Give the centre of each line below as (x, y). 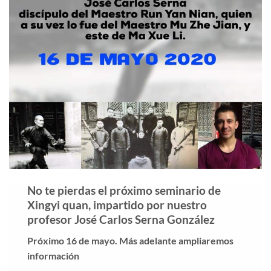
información (53, 255)
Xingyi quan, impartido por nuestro (117, 205)
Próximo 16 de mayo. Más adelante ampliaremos (130, 240)
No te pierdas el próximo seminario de (124, 191)
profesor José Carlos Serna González (121, 220)
